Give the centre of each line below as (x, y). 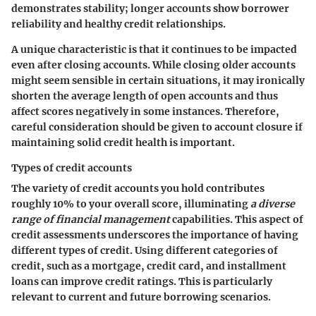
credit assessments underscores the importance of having (155, 235)
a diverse (273, 204)
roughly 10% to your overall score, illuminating (131, 204)
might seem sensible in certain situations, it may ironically (158, 81)
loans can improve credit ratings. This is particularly (142, 282)
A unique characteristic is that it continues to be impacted (154, 50)
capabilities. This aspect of (237, 220)
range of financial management (91, 220)
